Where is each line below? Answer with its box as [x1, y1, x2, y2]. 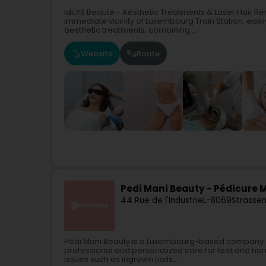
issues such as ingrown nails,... [64, 254, 180, 264]
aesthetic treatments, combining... [64, 25, 195, 35]
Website [81, 47, 113, 59]
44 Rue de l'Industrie [121, 195, 203, 207]
